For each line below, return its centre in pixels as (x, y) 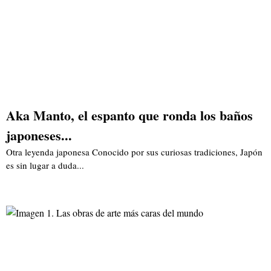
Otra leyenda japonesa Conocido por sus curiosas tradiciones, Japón (134, 152)
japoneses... (39, 135)
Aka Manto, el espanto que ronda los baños (129, 115)
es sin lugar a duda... (45, 165)
